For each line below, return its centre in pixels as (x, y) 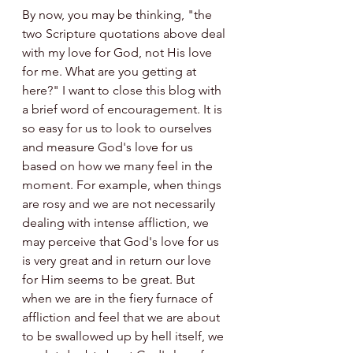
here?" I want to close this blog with (123, 90)
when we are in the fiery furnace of (119, 298)
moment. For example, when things (123, 184)
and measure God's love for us (109, 147)
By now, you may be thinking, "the (119, 14)
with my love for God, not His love (119, 52)
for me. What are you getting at (111, 71)
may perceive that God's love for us (122, 241)
